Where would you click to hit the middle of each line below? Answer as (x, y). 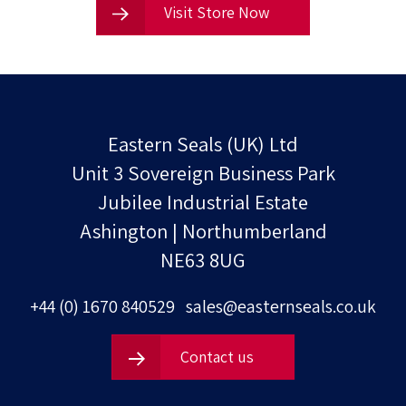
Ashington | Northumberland (203, 231)
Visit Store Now (215, 13)
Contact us (215, 357)
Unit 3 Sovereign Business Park (203, 173)
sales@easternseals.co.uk (281, 306)
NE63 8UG (203, 260)
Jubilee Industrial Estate (203, 202)
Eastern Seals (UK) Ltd (203, 144)
